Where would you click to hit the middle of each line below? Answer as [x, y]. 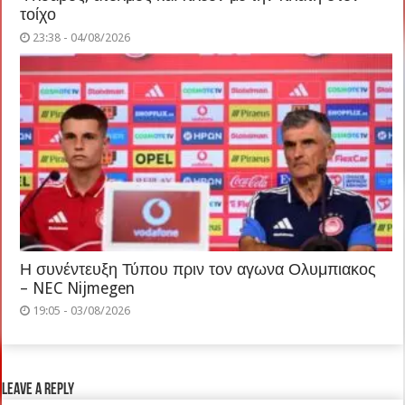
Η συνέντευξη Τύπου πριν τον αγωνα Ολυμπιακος [198, 270]
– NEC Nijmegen [78, 289]
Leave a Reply [38, 391]
